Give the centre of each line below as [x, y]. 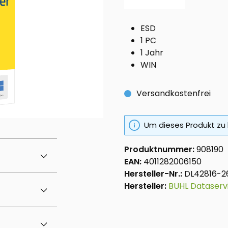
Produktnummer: [160, 150]
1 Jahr [152, 53]
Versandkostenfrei [174, 94]
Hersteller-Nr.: [154, 174]
